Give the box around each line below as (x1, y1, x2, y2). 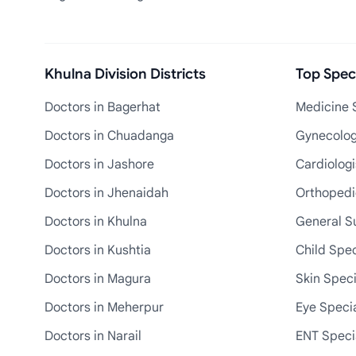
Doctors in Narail (44, 328, 141, 344)
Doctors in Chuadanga (44, 128, 174, 144)
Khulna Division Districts (44, 65, 206, 83)
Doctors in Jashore (44, 157, 154, 172)
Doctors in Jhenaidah (44, 185, 168, 201)
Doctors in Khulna (44, 214, 147, 230)
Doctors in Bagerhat (44, 99, 161, 115)
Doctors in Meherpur (44, 300, 164, 315)
